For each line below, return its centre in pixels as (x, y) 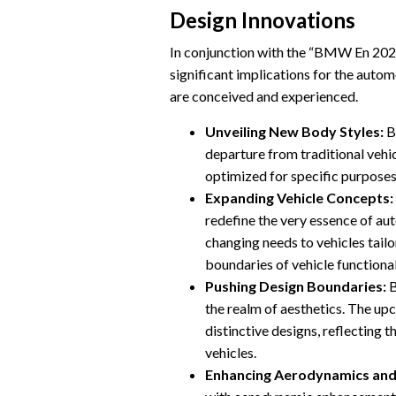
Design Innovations (263, 20)
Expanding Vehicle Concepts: (299, 198)
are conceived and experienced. (264, 96)
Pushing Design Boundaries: (296, 286)
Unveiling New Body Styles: (294, 132)
